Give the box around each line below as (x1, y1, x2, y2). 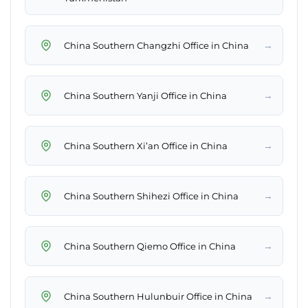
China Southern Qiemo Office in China (64, 240, 236, 252)
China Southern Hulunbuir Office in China (64, 290, 252, 302)
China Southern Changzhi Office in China (64, 39, 249, 51)
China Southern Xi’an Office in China (64, 140, 228, 151)
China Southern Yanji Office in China (64, 89, 227, 101)
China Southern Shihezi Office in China (64, 190, 239, 201)
